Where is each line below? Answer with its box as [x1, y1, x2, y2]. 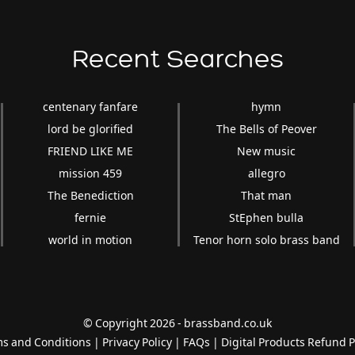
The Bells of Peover [216, 120, 317, 136]
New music [237, 143, 296, 158]
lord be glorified [48, 120, 134, 136]
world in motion [48, 231, 133, 247]
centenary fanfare [43, 98, 139, 114]
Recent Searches [71, 45, 284, 73]
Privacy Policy [102, 334, 172, 349]
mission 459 [59, 165, 123, 181]
